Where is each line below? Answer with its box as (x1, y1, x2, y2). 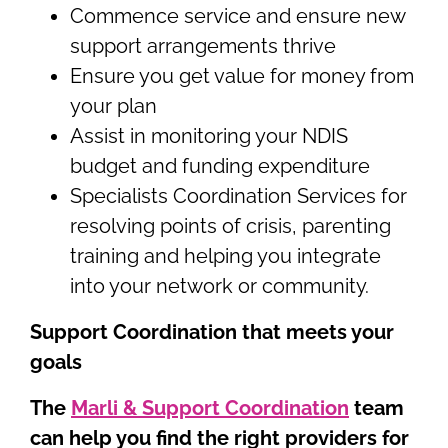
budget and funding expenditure (70, 153, 370, 178)
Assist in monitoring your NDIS (70, 123, 348, 148)
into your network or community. (70, 273, 369, 298)
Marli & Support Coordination (71, 395, 349, 420)
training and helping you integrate (70, 243, 381, 268)
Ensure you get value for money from (70, 63, 414, 88)
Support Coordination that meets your (30, 319, 394, 344)
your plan (70, 93, 157, 118)
